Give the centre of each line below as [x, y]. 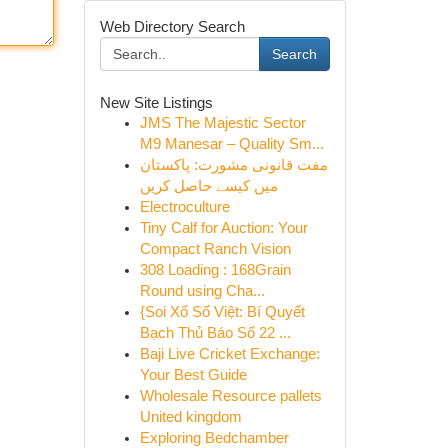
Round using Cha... [202, 291]
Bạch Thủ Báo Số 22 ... [215, 333]
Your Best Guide [193, 375]
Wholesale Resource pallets [230, 396]
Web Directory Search [172, 26]
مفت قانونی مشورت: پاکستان [233, 165]
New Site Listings [156, 102]
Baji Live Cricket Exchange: [229, 354]
